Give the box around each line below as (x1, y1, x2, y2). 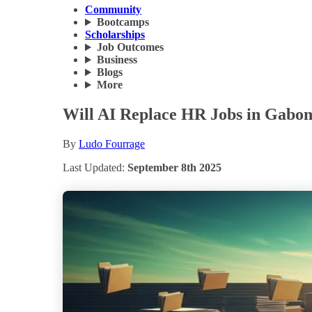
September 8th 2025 (127, 162, 221, 173)
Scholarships (85, 29, 145, 41)
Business (96, 54, 137, 66)
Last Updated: (63, 162, 127, 173)
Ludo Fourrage (79, 138, 145, 150)
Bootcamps (96, 16, 149, 29)
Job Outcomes (96, 41, 164, 54)
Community (85, 3, 141, 16)
